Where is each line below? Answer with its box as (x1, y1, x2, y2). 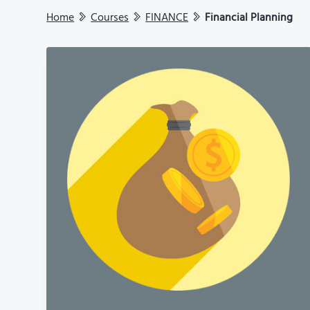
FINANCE (145, 8, 189, 27)
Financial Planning (205, 8, 293, 27)
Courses (91, 8, 129, 27)
